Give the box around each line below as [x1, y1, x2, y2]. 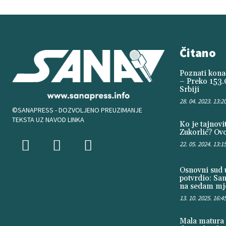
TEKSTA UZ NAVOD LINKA [12, 115, 84, 124]
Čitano [179, 44, 216, 61]
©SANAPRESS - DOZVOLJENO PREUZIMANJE [12, 105, 142, 115]
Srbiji [179, 84, 199, 94]
